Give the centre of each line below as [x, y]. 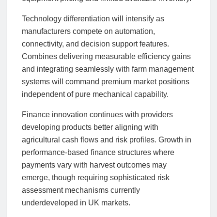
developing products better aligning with [90, 127]
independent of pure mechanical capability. [95, 94]
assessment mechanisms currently [81, 190]
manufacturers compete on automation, [88, 31]
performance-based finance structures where [98, 152]
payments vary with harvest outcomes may [94, 165]
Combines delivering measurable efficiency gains [106, 56]
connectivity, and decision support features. [95, 44]
